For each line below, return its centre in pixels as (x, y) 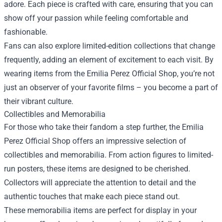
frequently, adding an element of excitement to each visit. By (109, 60)
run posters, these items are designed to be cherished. (97, 169)
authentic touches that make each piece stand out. (92, 196)
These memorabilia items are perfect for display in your (100, 210)
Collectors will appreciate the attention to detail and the (100, 183)
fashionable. (26, 32)
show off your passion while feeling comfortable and (96, 18)
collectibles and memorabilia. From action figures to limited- (109, 155)
